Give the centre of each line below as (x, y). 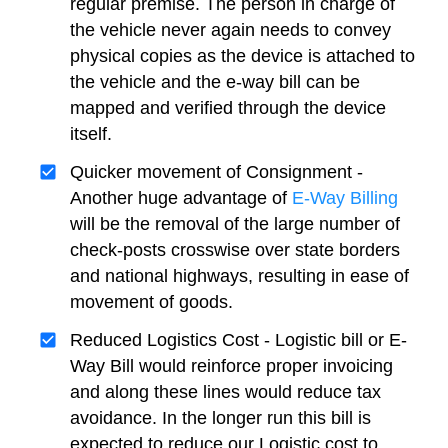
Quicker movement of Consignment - (216, 172)
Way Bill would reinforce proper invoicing (231, 366)
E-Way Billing (345, 198)
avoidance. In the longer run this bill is (220, 418)
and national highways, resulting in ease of (239, 276)
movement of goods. (151, 302)
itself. (91, 134)
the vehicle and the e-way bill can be (215, 82)
